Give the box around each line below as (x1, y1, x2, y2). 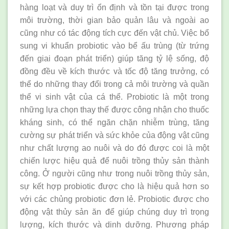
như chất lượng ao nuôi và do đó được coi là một (20, 143, 209, 152)
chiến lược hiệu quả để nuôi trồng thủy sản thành (20, 156, 209, 165)
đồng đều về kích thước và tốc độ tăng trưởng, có (20, 66, 209, 76)
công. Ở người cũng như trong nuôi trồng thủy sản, (20, 169, 209, 178)
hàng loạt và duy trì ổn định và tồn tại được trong (20, 3, 209, 12)
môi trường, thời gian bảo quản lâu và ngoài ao (20, 15, 209, 25)
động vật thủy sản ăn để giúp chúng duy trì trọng (20, 207, 209, 216)
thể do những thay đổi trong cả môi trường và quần (20, 79, 209, 88)
